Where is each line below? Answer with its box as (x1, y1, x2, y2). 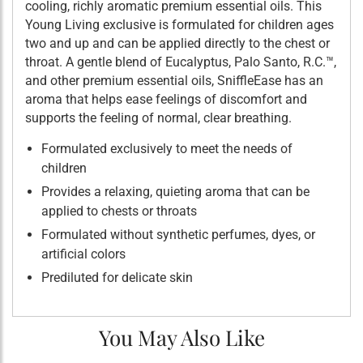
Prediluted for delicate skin (41, 269, 193, 285)
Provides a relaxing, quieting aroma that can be (41, 183, 310, 199)
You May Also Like (98, 322, 265, 352)
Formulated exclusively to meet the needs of (41, 140, 293, 156)
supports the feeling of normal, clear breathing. (25, 109, 292, 126)
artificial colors (41, 246, 126, 262)
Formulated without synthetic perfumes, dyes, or (41, 226, 315, 242)
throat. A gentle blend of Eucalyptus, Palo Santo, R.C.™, (25, 53, 336, 70)
